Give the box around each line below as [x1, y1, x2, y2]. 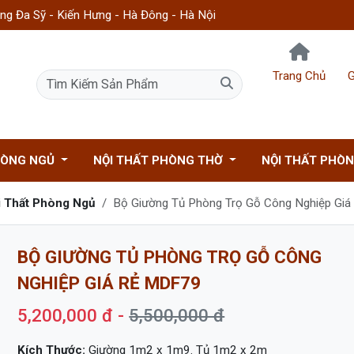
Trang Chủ [273, 69, 326, 83]
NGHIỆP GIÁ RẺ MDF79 [17, 273, 201, 293]
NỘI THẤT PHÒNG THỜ [92, 153, 226, 168]
